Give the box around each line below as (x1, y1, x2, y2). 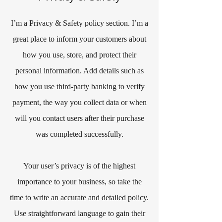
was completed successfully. (35, 130, 123, 138)
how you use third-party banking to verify (14, 82, 145, 91)
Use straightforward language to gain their (13, 209, 145, 218)
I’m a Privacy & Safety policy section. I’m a (10, 19, 148, 27)
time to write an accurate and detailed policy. (10, 193, 149, 202)
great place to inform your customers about (12, 35, 146, 43)
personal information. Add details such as (15, 66, 144, 75)
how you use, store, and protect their (22, 51, 136, 59)
